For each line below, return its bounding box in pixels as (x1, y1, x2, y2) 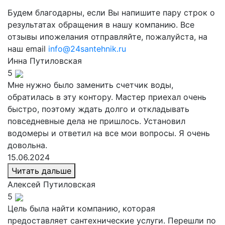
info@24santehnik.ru (48, 44, 126, 54)
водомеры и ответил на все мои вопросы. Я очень (8, 128, 210, 138)
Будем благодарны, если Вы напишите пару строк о (8, 8, 215, 18)
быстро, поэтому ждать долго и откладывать (8, 104, 189, 114)
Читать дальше (12, 166, 71, 176)
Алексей (8, 179, 43, 189)
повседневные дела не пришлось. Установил (8, 116, 185, 126)
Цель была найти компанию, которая (8, 203, 155, 213)
